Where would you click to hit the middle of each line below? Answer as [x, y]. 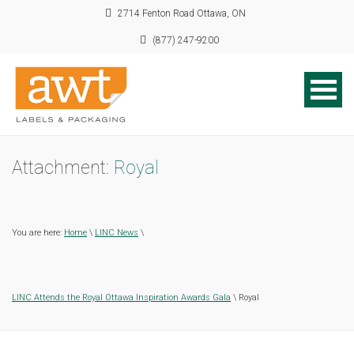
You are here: [38, 232]
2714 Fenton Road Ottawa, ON [181, 13]
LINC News [117, 232]
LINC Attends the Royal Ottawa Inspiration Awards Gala [121, 297]
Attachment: [63, 168]
